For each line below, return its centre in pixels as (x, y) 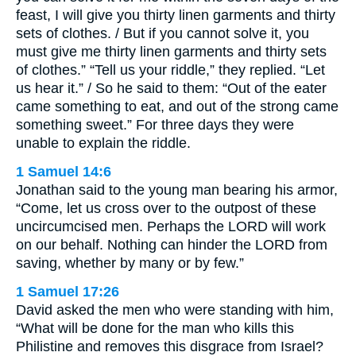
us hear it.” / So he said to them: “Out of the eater (171, 88)
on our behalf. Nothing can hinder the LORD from (172, 244)
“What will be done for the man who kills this (155, 328)
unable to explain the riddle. (103, 143)
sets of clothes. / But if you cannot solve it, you (163, 33)
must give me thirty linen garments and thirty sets (171, 51)
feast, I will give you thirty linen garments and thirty (176, 15)
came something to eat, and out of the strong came (177, 106)
